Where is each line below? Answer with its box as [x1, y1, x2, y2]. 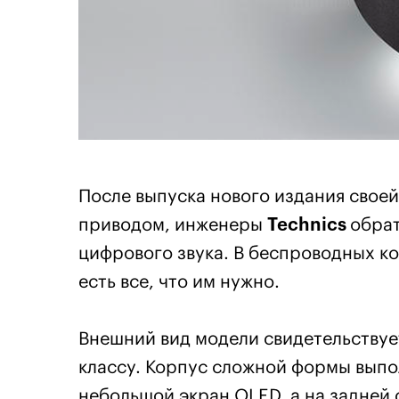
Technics [267, 216, 350, 234]
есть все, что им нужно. [78, 273, 280, 291]
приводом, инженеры [78, 216, 267, 234]
